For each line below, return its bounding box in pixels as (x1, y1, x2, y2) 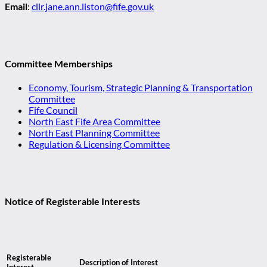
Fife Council (29, 104, 77, 116)
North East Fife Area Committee (29, 116, 160, 128)
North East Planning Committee (29, 127, 160, 139)
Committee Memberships (5, 57, 113, 69)
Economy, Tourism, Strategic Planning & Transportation (29, 82, 253, 94)
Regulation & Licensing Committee (29, 138, 170, 150)
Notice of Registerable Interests (5, 195, 140, 207)
